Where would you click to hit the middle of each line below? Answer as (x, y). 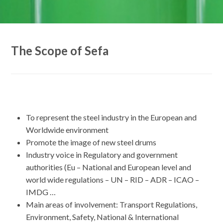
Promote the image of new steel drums (91, 142)
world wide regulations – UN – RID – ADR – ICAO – (113, 179)
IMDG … (41, 192)
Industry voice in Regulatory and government (102, 155)
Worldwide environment (67, 130)
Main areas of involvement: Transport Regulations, (112, 204)
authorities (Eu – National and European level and (109, 167)
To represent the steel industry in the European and (111, 117)
